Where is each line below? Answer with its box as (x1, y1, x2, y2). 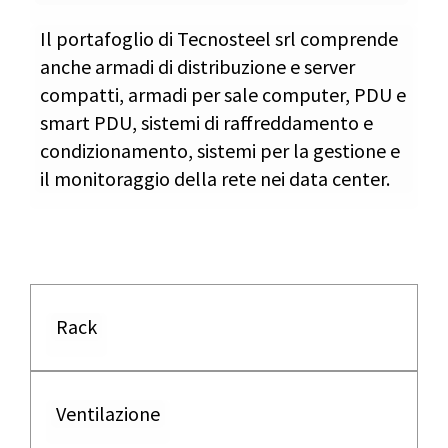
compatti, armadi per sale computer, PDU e (40, 82, 406, 107)
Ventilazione (56, 401, 160, 426)
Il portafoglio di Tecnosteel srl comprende (40, 26, 398, 51)
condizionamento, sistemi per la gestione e (40, 138, 400, 163)
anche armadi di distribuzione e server (40, 54, 355, 79)
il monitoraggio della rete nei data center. (40, 166, 390, 191)
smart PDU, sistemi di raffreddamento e (40, 110, 373, 135)
